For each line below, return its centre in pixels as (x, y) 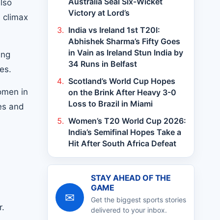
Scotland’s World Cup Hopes (122, 81)
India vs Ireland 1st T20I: (114, 30)
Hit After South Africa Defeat (122, 143)
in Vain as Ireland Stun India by (126, 53)
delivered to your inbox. (129, 210)
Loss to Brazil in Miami (110, 104)
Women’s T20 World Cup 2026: (127, 121)
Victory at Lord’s (99, 13)
